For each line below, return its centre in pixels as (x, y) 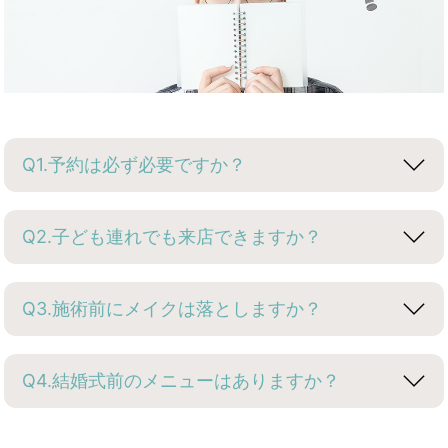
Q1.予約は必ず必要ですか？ (134, 164)
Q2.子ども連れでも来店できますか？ (172, 236)
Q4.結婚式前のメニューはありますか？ (181, 380)
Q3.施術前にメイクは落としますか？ (172, 308)
